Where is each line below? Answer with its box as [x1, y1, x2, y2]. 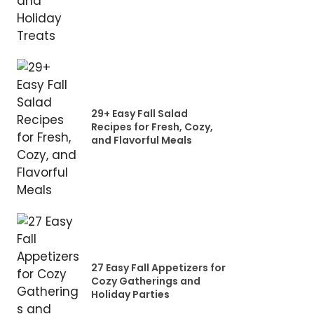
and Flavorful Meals [90, 133, 192, 147]
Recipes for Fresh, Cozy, [90, 120, 213, 134]
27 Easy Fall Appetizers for [90, 261, 226, 275]
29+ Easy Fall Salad [90, 107, 188, 121]
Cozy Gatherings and [90, 274, 200, 288]
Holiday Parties [90, 287, 170, 301]
